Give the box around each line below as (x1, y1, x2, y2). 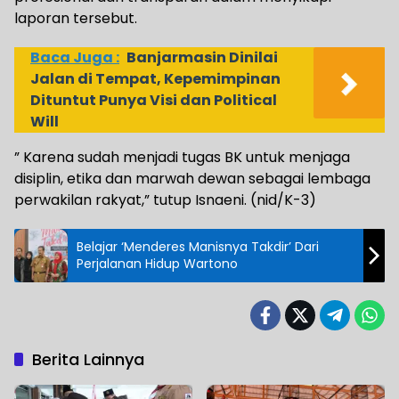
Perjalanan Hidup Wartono (77, 255, 238, 273)
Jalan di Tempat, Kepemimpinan (30, 69, 281, 90)
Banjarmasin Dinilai (126, 47, 278, 69)
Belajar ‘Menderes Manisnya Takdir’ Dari (77, 238, 319, 256)
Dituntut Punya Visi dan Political (30, 90, 277, 111)
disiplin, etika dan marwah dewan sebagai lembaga (14, 168, 370, 190)
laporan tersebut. (14, 8, 137, 29)
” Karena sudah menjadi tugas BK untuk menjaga (14, 147, 350, 168)
